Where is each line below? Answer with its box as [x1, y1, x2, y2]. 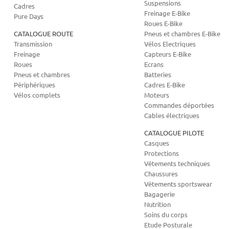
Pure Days [13, 12, 43, 20]
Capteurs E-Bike [144, 50, 192, 58]
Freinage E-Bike [144, 9, 191, 17]
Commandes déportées [144, 101, 215, 109]
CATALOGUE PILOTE [144, 128, 204, 137]
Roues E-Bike [144, 19, 183, 28]
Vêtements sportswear [144, 179, 213, 188]
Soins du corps [144, 210, 188, 219]
